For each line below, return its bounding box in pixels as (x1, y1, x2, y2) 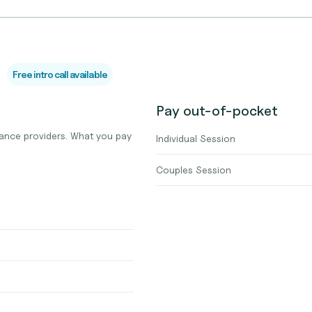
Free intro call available (12, 68, 107, 80)
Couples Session (156, 164, 231, 175)
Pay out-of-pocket (156, 102, 278, 119)
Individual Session (156, 132, 235, 144)
